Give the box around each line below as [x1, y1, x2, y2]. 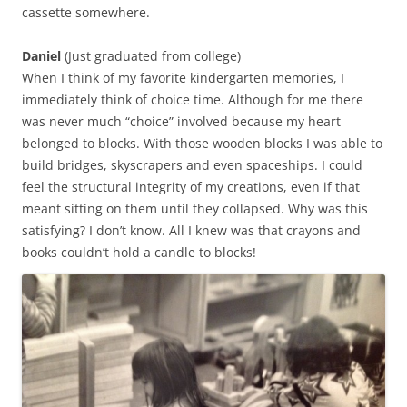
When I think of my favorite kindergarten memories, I [22, 68, 344, 86]
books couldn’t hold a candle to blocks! [22, 243, 256, 261]
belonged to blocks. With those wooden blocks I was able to [22, 134, 382, 152]
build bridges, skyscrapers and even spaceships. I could [22, 155, 362, 174]
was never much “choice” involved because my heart [22, 112, 341, 130]
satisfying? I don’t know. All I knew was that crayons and [22, 221, 361, 239]
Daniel [22, 46, 61, 65]
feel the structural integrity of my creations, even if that [22, 177, 360, 195]
